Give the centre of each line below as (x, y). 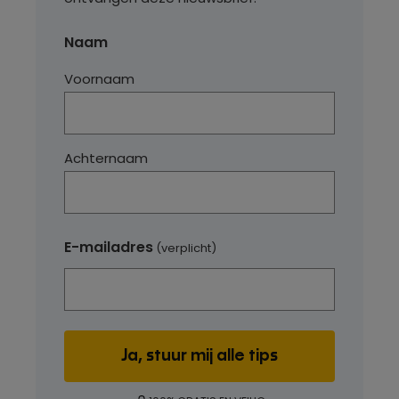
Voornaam (99, 79)
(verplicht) (187, 248)
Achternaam (106, 158)
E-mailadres (109, 247)
